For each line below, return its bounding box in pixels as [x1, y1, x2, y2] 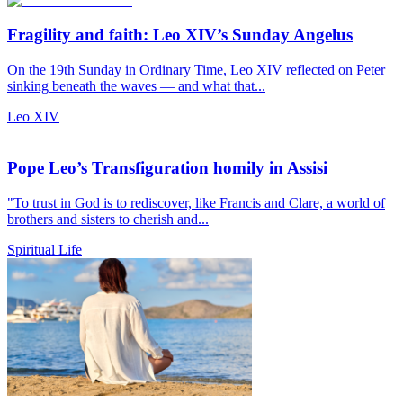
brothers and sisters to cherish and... [7, 210, 209, 227]
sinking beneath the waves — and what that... [7, 78, 265, 94]
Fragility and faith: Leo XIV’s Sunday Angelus [7, 25, 353, 45]
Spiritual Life [7, 241, 82, 257]
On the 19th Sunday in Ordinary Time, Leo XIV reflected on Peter [7, 62, 385, 78]
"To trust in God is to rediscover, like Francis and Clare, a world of [7, 194, 385, 210]
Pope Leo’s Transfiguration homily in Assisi [7, 157, 327, 177]
